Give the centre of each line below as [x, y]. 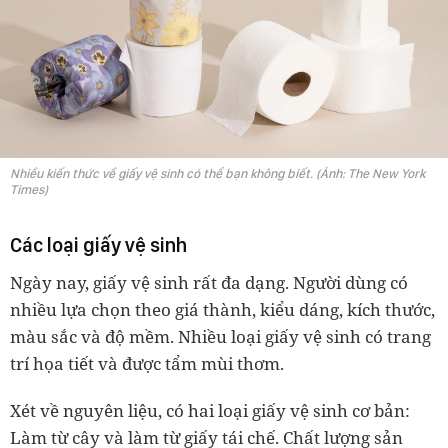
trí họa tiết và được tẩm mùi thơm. [147, 363]
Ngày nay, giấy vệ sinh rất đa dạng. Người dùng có [209, 282]
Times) [29, 189]
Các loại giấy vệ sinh [98, 245]
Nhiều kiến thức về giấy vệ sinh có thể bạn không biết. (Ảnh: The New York [217, 173]
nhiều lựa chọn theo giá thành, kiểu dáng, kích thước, [222, 309]
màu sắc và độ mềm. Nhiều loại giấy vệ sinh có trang [220, 336]
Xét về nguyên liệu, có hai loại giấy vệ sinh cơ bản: [210, 410]
